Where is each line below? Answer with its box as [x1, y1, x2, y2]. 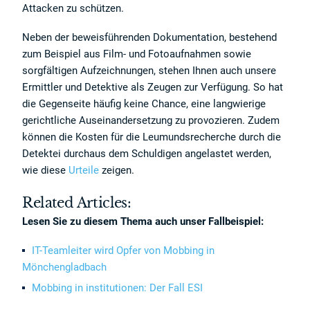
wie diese [22, 164, 69, 176]
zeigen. [99, 164, 135, 176]
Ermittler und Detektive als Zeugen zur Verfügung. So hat [22, 81, 284, 93]
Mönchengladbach [22, 261, 107, 273]
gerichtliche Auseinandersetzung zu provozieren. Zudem [22, 114, 280, 127]
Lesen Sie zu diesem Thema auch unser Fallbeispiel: [22, 215, 264, 228]
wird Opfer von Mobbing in [91, 244, 215, 257]
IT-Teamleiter [32, 244, 92, 257]
